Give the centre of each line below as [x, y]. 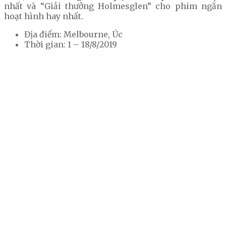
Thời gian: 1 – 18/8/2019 [71, 44]
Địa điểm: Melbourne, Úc [73, 34]
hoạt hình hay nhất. [44, 16]
